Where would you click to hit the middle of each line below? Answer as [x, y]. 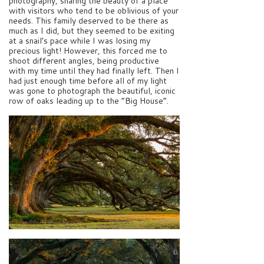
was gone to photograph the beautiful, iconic [92, 90]
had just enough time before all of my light [88, 80]
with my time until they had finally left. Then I [94, 70]
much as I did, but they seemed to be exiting [92, 30]
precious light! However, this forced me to [88, 50]
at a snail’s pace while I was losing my [80, 40]
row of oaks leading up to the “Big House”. [89, 100]
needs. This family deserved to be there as [89, 20]
